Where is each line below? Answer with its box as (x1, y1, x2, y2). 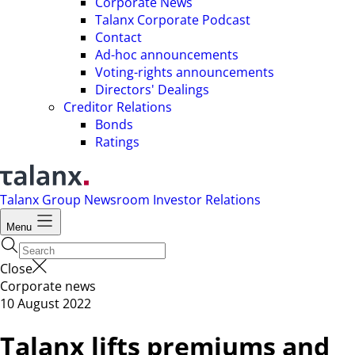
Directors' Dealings (95, 81, 209, 98)
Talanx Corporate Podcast (95, 11, 250, 29)
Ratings (95, 133, 139, 151)
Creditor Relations (63, 98, 172, 116)
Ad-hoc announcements (95, 46, 239, 63)
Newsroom (84, 191, 153, 208)
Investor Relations (153, 191, 261, 208)
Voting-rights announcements (95, 63, 274, 81)
